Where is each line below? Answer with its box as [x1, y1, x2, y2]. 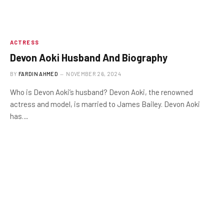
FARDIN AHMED [18, 70, 58, 77]
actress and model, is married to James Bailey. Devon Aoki [10, 99, 200, 108]
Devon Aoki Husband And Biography [10, 51, 167, 63]
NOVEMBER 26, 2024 [66, 70, 121, 77]
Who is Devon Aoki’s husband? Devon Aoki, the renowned [10, 87, 193, 96]
